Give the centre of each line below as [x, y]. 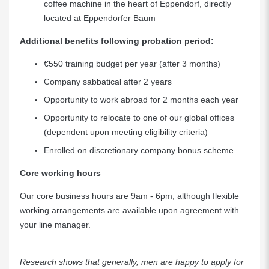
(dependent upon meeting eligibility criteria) [126, 132]
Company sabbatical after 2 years [108, 82]
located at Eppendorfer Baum [100, 18]
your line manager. [55, 225]
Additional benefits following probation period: [117, 41]
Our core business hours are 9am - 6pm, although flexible [129, 196]
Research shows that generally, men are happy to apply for [132, 262]
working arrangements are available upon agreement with [129, 210]
